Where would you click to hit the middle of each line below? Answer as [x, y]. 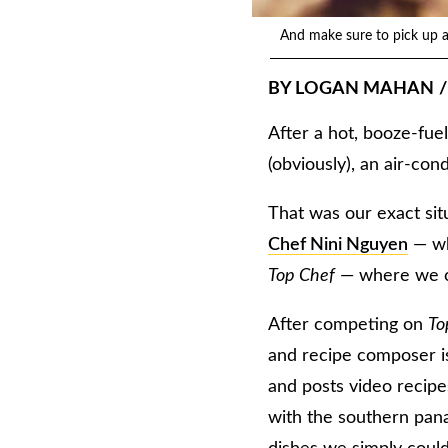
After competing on [348, 325]
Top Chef [301, 276]
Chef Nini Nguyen [338, 245]
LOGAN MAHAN [364, 89]
